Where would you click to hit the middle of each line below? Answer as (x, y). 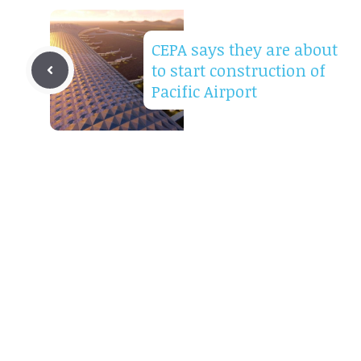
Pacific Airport (204, 91)
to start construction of (239, 71)
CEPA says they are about (245, 50)
